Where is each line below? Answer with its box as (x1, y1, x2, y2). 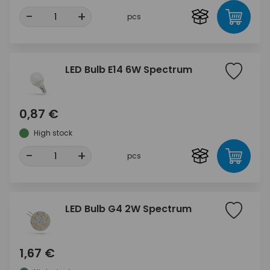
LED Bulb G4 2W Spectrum (65, 202, 192, 216)
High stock (34, 128, 72, 138)
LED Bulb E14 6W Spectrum (65, 63, 192, 77)
